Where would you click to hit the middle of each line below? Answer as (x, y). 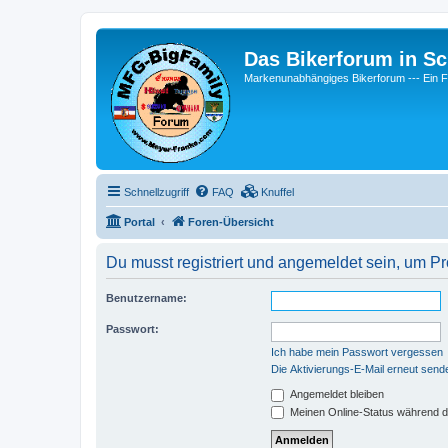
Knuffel (277, 192)
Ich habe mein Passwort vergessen (357, 352)
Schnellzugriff (156, 192)
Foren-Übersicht (231, 222)
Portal (139, 222)
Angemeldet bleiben (335, 394)
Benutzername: (146, 298)
